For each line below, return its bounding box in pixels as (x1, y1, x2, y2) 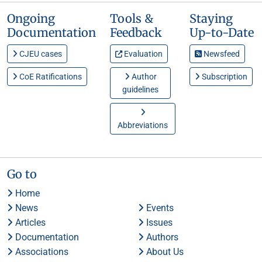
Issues (144, 217, 173, 229)
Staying (189, 11, 233, 26)
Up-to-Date (189, 25, 254, 40)
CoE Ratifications (18, 72, 82, 82)
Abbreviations (118, 120, 168, 130)
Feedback (110, 25, 162, 40)
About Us (144, 246, 184, 258)
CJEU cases (18, 49, 62, 59)
